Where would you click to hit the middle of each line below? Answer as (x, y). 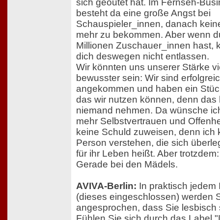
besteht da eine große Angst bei (143, 13)
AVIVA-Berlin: (106, 186)
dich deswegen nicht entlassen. (143, 56)
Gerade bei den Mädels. (127, 164)
